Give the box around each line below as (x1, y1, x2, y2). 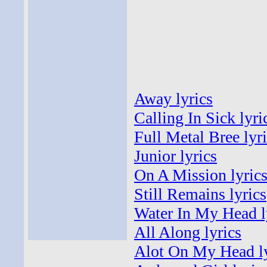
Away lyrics (134, 89, 213, 108)
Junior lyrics (134, 147, 217, 165)
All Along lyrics (134, 223, 241, 241)
